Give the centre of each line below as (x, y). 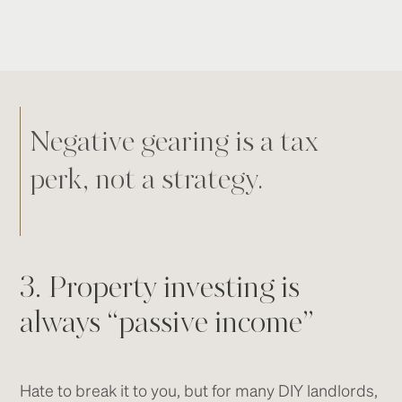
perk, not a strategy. (147, 182)
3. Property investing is (160, 289)
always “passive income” (167, 324)
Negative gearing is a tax (175, 144)
